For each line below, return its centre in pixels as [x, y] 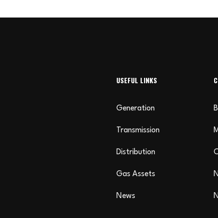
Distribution [136, 152]
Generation [136, 109]
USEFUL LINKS [137, 80]
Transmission [138, 130]
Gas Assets [136, 174]
